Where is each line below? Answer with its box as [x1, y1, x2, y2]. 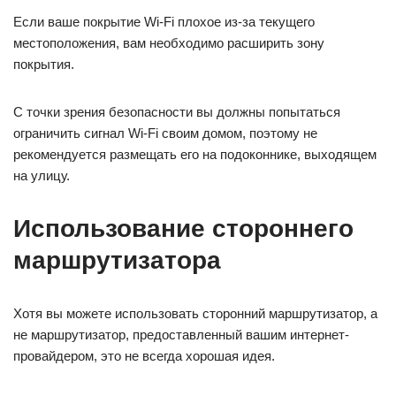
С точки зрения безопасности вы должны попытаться [13, 104, 340, 120]
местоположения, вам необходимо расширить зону [13, 35, 324, 51]
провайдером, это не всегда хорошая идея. [13, 348, 275, 364]
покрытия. [13, 57, 74, 72]
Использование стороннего [13, 215, 354, 243]
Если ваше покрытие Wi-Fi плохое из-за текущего [13, 14, 315, 30]
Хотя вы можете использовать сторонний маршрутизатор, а [13, 306, 377, 322]
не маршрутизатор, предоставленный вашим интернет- [13, 327, 349, 343]
